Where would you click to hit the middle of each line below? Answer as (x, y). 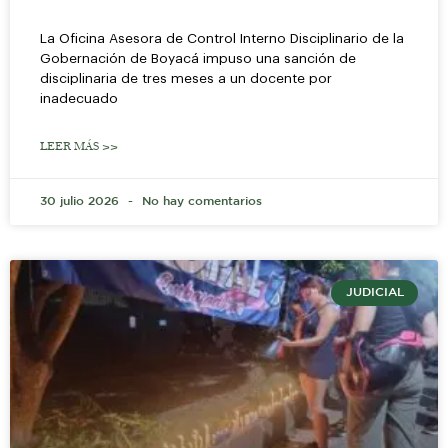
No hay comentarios (200, 201)
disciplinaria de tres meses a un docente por (186, 78)
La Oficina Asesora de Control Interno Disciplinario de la (222, 38)
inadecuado (79, 98)
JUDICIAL (374, 292)
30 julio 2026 (81, 201)
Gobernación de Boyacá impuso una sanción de (198, 58)
